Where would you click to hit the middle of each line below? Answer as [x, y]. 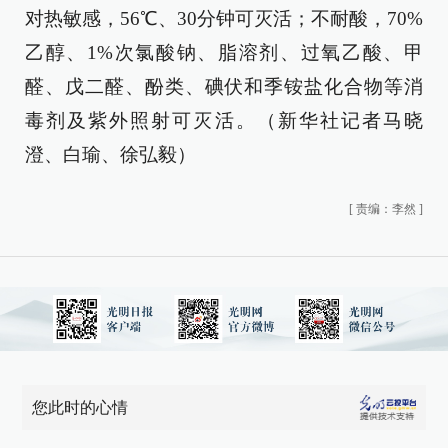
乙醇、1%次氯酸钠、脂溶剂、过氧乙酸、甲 [224, 52]
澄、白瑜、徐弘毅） [110, 154]
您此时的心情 [80, 407]
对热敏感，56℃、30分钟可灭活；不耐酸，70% [224, 18]
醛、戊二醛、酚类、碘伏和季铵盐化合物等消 [224, 86]
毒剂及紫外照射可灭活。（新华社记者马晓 [224, 120]
